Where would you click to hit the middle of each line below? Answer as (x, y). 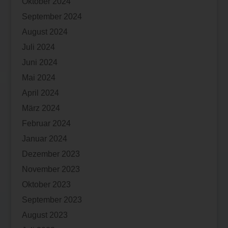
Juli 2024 (38, 47)
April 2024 (40, 93)
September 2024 (52, 17)
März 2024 (41, 108)
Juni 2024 (39, 63)
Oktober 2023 (46, 185)
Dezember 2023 (51, 154)
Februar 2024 (46, 124)
